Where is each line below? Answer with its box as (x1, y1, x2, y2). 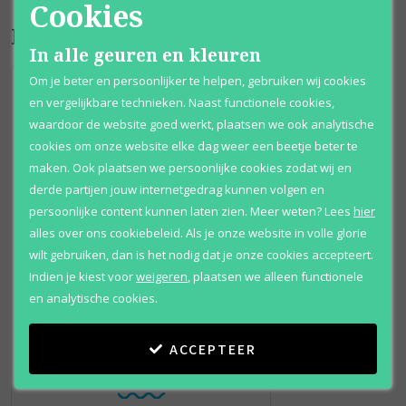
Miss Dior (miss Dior (53, 315, 228, 338)
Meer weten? (250, 202, 322, 219)
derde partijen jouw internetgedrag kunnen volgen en (29, 180, 324, 198)
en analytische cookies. (29, 289, 158, 306)
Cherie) (109, 341, 173, 363)
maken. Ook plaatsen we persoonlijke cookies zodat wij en (29, 159, 352, 176)
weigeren (136, 267, 188, 285)
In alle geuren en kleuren (29, 42, 261, 67)
